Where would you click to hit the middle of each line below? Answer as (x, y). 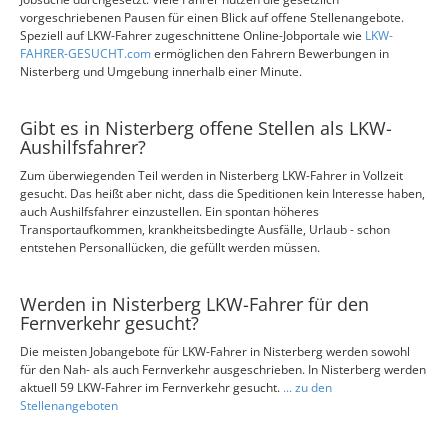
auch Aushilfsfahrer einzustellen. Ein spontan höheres (169, 211)
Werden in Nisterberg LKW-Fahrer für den (194, 304)
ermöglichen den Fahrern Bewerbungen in (271, 53)
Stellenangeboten (69, 405)
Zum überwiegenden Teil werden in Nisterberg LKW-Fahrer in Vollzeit (211, 175)
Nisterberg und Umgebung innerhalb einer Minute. (161, 71)
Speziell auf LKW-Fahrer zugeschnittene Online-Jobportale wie (192, 35)
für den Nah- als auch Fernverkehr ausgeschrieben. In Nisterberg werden (223, 369)
